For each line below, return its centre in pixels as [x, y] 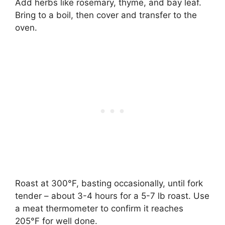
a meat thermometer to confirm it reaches [99, 209]
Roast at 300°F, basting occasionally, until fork [109, 184]
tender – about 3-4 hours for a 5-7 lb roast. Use [112, 196]
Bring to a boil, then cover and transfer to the [106, 15]
